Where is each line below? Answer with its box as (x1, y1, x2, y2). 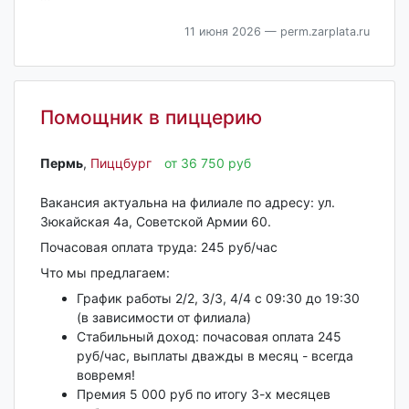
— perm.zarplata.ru (260, 25, 370, 39)
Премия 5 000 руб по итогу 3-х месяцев (76, 385, 330, 402)
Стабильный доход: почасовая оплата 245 (76, 328, 341, 344)
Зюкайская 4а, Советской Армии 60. (39, 213, 271, 229)
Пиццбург (89, 155, 152, 172)
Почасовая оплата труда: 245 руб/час (39, 238, 278, 255)
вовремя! (76, 366, 135, 383)
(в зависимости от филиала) (76, 309, 251, 325)
